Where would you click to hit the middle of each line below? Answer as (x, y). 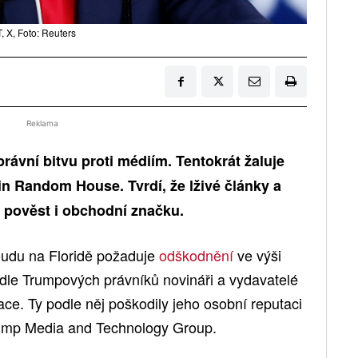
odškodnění (196, 255)
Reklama (43, 123)
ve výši (257, 255)
